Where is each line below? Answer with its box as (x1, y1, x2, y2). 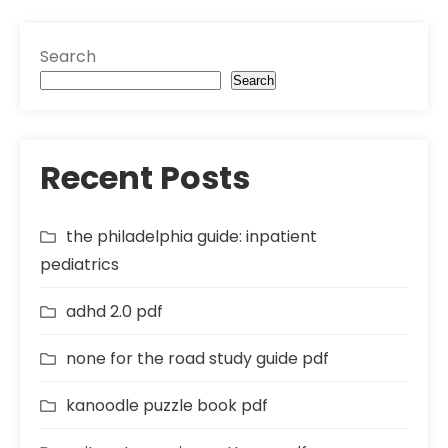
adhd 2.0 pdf (66, 300, 163, 324)
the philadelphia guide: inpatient (66, 225, 317, 249)
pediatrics (40, 253, 119, 277)
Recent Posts (40, 155, 250, 201)
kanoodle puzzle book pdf (66, 394, 268, 418)
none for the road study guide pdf (66, 347, 329, 371)
